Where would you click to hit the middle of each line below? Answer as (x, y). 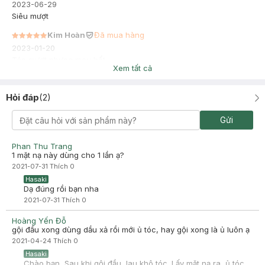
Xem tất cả (132, 68)
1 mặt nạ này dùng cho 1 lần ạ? (68, 155)
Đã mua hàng (119, 35)
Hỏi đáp (22, 97)
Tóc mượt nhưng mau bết (59, 60)
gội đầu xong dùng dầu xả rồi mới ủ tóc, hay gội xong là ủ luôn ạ (131, 230)
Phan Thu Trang (42, 146)
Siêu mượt (30, 16)
